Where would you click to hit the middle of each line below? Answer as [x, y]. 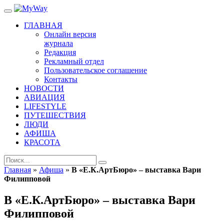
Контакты [61, 79]
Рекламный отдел [74, 61]
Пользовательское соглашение [95, 70]
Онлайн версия [70, 34]
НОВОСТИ [44, 88]
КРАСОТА [42, 142]
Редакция [60, 52]
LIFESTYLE [45, 106]
